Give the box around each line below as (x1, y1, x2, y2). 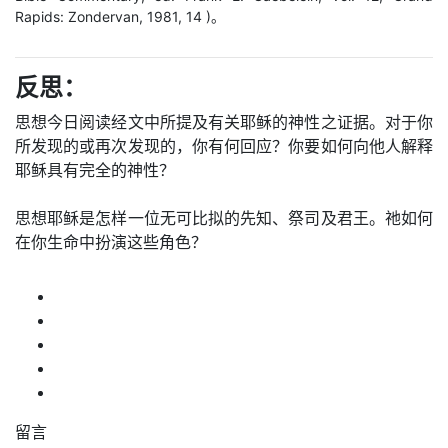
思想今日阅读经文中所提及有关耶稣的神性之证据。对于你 (15, 112, 433, 132)
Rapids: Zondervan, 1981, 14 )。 (15, 8, 225, 25)
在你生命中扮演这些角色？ (15, 232, 207, 252)
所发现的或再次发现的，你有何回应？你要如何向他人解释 (15, 136, 433, 156)
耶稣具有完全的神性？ (15, 160, 175, 180)
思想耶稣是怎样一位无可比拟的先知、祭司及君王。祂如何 (15, 208, 433, 228)
